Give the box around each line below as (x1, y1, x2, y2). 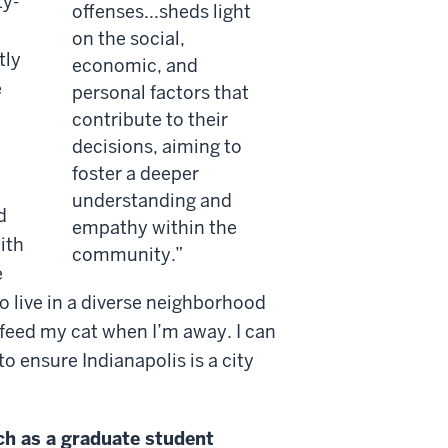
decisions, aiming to (72, 134, 242, 158)
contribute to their (72, 107, 228, 131)
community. (72, 242, 175, 266)
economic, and (72, 53, 198, 77)
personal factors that (72, 80, 249, 104)
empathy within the (72, 215, 237, 239)
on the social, (72, 26, 185, 50)
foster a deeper (72, 161, 199, 185)
